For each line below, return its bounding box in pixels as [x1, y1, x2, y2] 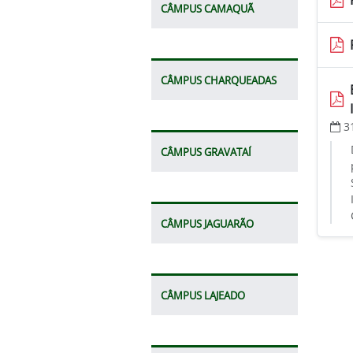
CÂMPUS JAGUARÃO [161, 216, 254, 231]
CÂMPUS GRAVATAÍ [161, 144, 251, 159]
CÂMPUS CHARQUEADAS [161, 72, 277, 87]
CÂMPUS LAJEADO [161, 288, 245, 303]
